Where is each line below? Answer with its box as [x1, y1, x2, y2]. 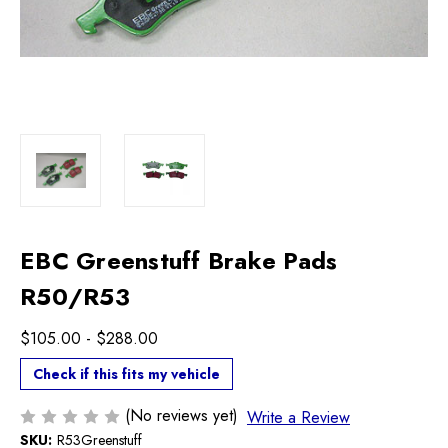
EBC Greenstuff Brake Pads [20, 242, 338, 278]
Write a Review [246, 405, 350, 429]
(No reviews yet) [125, 403, 238, 427]
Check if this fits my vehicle [33, 363, 220, 384]
